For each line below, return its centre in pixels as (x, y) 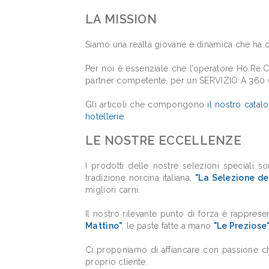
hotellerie (104, 116)
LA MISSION (121, 19)
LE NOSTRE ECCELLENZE (163, 141)
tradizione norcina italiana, (140, 178)
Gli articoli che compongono (147, 104)
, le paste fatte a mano (168, 226)
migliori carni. (113, 190)
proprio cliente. (116, 262)
